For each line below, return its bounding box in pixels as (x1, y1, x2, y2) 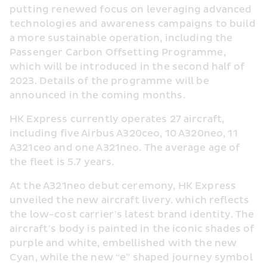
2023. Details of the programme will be (10, 75, 209, 87)
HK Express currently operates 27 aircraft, (10, 113, 225, 125)
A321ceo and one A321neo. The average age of (10, 142, 240, 154)
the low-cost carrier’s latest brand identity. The (10, 209, 254, 221)
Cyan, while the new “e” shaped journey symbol (10, 252, 253, 263)
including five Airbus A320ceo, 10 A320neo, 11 (10, 128, 238, 139)
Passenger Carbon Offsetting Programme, (10, 46, 226, 58)
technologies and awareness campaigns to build (10, 18, 256, 30)
